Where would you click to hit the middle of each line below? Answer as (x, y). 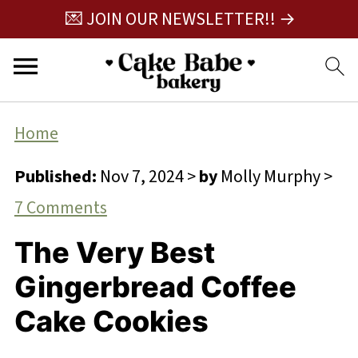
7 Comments (60, 208)
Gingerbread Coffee (155, 287)
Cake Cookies (111, 321)
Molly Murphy (270, 177)
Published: (55, 177)
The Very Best (114, 253)
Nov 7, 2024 (141, 177)
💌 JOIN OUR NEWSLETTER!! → (180, 19)
